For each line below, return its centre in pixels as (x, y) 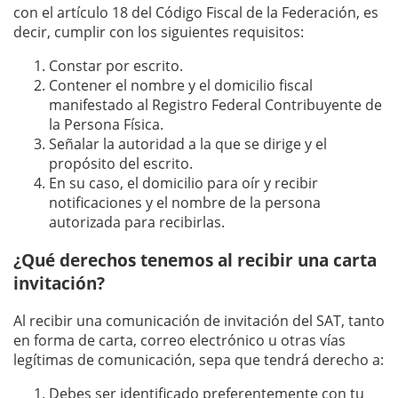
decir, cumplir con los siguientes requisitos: (159, 32)
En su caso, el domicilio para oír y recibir (183, 183)
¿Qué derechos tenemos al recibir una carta (195, 259)
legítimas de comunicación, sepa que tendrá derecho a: (199, 360)
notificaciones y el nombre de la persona (185, 202)
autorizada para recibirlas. (137, 222)
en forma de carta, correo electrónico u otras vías (179, 341)
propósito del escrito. (121, 163)
